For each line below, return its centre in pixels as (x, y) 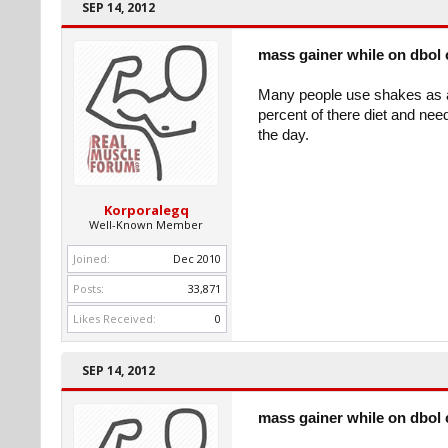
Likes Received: (114, 318)
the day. (283, 135)
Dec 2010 (197, 258)
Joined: (91, 258)
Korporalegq (146, 210)
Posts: (88, 288)
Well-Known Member (146, 224)
